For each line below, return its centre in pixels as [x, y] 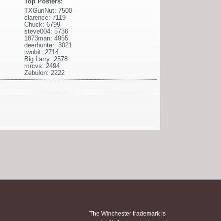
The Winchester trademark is [128, 214]
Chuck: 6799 [42, 24]
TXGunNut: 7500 [48, 10]
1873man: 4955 [46, 38]
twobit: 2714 [41, 52]
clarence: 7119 [45, 17]
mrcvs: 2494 [42, 66]
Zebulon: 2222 [44, 73]
